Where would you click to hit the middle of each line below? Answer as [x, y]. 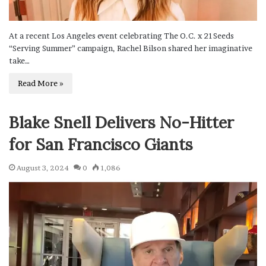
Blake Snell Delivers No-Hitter [121, 122]
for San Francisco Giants [101, 144]
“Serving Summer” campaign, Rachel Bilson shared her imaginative [131, 48]
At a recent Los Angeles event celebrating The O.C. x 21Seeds [121, 35]
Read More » [41, 83]
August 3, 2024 [43, 167]
